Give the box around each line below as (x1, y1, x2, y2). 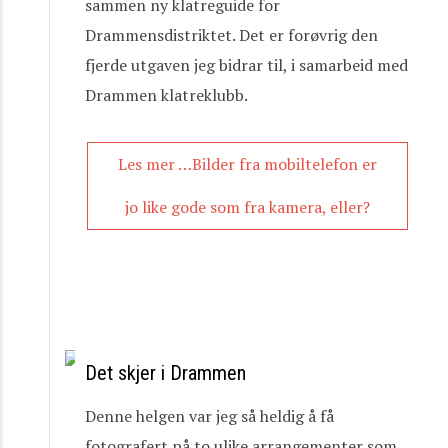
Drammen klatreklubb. (85, 84, 248, 106)
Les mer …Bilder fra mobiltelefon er (118, 153, 377, 175)
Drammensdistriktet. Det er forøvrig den (85, 24, 378, 46)
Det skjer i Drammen (85, 361, 246, 385)
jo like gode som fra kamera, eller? (125, 196, 370, 218)
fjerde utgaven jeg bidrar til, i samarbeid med (85, 54, 408, 76)
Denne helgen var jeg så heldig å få (85, 405, 334, 427)
